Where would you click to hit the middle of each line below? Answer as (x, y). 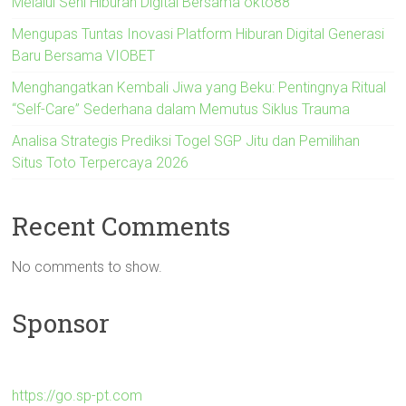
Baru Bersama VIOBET (84, 55)
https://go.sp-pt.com (77, 395)
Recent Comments (121, 226)
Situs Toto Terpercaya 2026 (101, 162)
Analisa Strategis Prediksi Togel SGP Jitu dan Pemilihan (186, 140)
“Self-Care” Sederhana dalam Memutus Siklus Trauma (181, 109)
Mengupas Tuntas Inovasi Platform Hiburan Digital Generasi (198, 34)
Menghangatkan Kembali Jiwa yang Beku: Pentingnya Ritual (199, 87)
